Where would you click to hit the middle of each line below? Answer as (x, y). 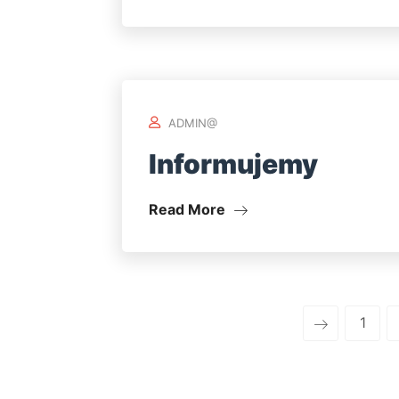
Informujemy (233, 164)
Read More (189, 209)
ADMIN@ (193, 123)
